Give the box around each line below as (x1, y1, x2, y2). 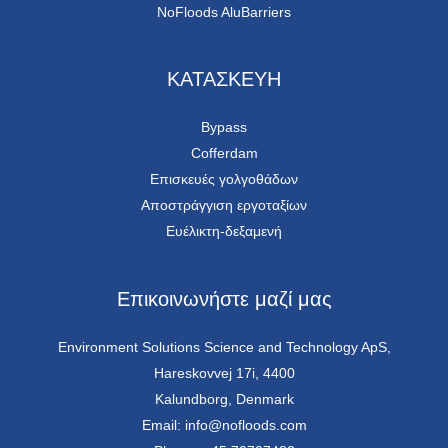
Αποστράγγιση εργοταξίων (141, 197, 307, 214)
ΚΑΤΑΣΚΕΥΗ (167, 68, 281, 91)
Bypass (201, 119, 247, 136)
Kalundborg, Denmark (154, 391, 294, 408)
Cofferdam (190, 145, 258, 162)
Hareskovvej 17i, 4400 (153, 365, 295, 382)
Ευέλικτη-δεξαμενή (166, 223, 282, 240)
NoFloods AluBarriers (157, 4, 291, 21)
